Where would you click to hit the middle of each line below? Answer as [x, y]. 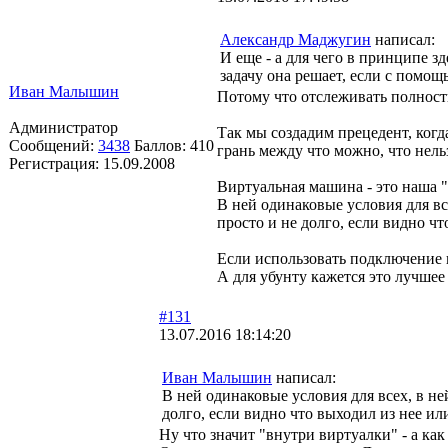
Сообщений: [53, 145]
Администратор [63, 127]
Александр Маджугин [295, 39]
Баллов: [162, 145]
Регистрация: [56, 163]
